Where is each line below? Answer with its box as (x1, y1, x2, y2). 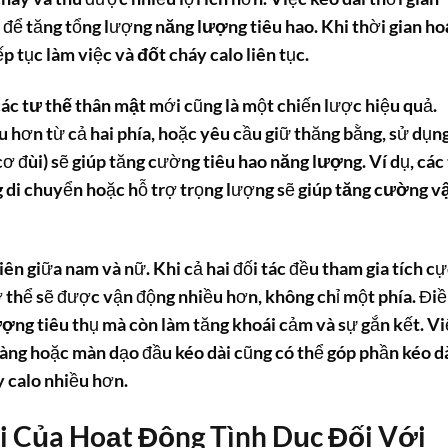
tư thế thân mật (22, 94, 146, 116)
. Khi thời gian (314, 16, 425, 38)
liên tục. (243, 44, 309, 66)
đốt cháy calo (137, 44, 243, 66)
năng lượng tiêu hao (155, 16, 314, 38)
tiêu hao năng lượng (203, 150, 362, 172)
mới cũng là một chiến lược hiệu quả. (146, 94, 437, 116)
